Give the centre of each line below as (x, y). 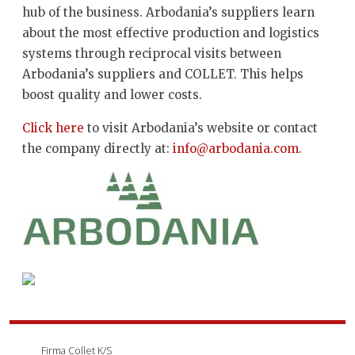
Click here (53, 128)
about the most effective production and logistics (171, 32)
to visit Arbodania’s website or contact (201, 128)
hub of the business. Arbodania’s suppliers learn (168, 12)
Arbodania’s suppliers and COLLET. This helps (163, 74)
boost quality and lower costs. (112, 94)
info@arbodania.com (236, 148)
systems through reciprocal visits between (152, 53)
